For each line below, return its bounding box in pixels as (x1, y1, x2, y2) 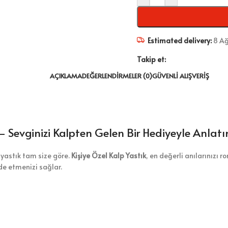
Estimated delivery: (148, 35, 212, 45)
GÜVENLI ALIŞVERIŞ (152, 71, 209, 80)
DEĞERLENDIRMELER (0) (81, 71, 152, 80)
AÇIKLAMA (49, 71, 82, 80)
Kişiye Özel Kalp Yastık (71, 150, 146, 160)
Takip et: (137, 54, 166, 64)
